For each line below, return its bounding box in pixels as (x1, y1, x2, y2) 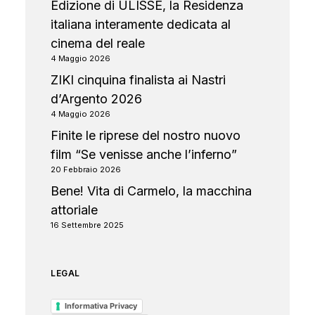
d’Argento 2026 (51, 91, 142, 106)
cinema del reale (51, 36, 145, 51)
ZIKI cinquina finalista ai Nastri (51, 72, 226, 87)
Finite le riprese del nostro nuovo (51, 128, 240, 143)
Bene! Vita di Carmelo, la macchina (51, 184, 252, 198)
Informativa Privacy (65, 300, 137, 311)
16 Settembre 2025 (51, 220, 124, 230)
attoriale (51, 202, 98, 217)
